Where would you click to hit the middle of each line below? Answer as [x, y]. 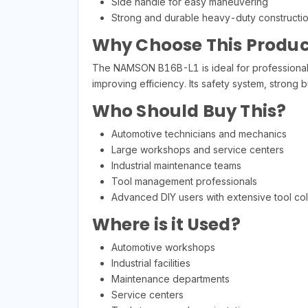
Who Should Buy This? [189, 111]
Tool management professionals [184, 181]
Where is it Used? [166, 225]
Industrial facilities [151, 263]
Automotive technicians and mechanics [199, 134]
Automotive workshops [163, 247]
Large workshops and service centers [197, 150]
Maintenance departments [170, 279]
